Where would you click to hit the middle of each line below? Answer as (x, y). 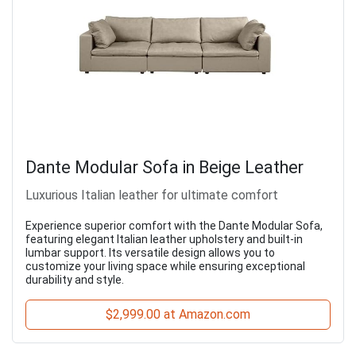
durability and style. (75, 280)
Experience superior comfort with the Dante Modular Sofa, (174, 226)
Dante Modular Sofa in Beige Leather (164, 168)
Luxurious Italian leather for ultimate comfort (152, 195)
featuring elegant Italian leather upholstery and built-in (164, 240)
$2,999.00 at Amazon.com (178, 315)
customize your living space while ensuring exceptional (165, 267)
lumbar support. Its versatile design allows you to (150, 253)
